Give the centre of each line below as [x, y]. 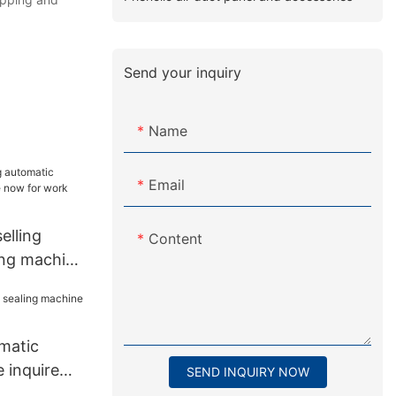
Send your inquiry [183, 72]
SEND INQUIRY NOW [247, 372]
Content [176, 239]
